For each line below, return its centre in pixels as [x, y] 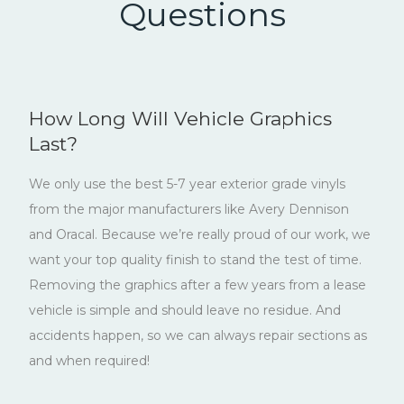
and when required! [89, 361]
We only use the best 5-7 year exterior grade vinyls [187, 184]
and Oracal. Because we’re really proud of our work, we [200, 235]
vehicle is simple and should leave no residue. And [185, 311]
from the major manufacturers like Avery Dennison [189, 210]
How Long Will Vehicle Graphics [180, 119]
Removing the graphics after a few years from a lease [197, 285]
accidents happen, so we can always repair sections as [198, 336]
